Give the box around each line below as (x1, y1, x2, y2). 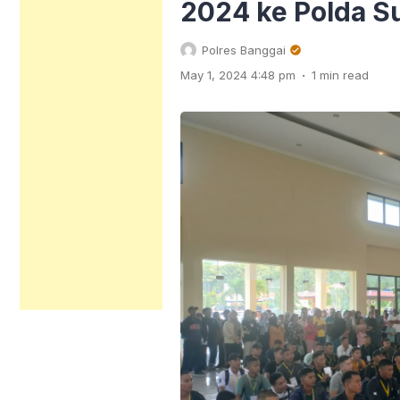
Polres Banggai (202, 43, 286, 57)
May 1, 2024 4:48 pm (180, 68, 296, 82)
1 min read (312, 68, 369, 82)
